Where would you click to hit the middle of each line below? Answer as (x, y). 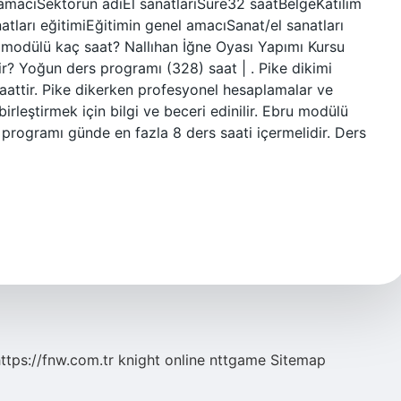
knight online (162, 360)
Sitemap (298, 360)
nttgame (238, 360)
